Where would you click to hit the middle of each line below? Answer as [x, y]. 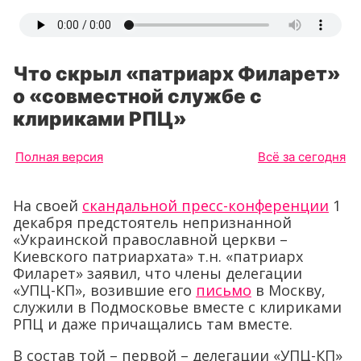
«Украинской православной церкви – [150, 239]
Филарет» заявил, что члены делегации [158, 273]
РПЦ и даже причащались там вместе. [153, 324]
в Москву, [288, 290]
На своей [48, 205]
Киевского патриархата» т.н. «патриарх [158, 256]
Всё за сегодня [302, 157]
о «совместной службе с [137, 96]
